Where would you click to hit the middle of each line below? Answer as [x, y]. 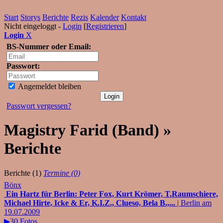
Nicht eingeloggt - [33, 26]
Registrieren [105, 26]
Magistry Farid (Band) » [88, 130]
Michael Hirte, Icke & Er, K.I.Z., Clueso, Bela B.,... [90, 203]
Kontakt [134, 17]
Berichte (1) [23, 173]
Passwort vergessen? [39, 106]
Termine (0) [62, 173]
